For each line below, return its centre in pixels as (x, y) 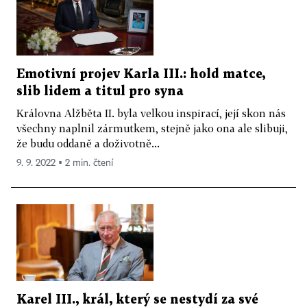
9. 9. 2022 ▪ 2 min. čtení (65, 163)
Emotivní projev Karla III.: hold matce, (141, 74)
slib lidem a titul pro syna (100, 91)
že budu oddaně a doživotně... (88, 143)
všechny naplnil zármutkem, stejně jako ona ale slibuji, (152, 128)
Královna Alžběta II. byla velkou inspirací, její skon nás (151, 113)
